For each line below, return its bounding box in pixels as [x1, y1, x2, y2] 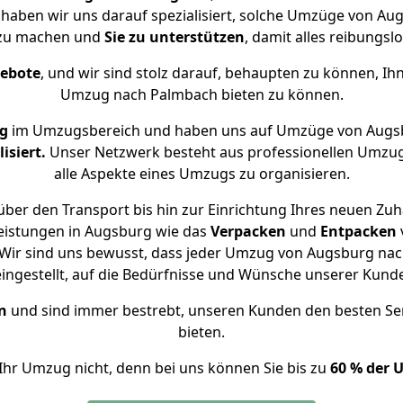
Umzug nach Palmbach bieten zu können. [59, 85, 344, 104]
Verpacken [210, 221, 286, 241]
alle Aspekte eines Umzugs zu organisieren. [53, 164, 350, 184]
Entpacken [319, 221, 397, 241]
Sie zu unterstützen [103, 27, 245, 47]
